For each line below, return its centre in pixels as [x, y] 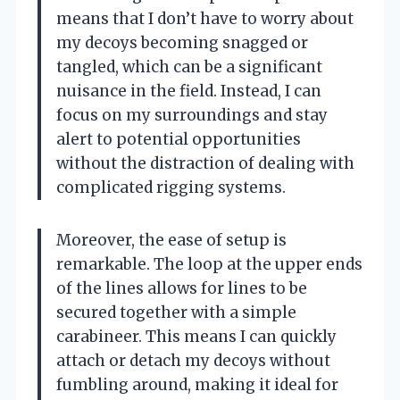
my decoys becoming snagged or [182, 43]
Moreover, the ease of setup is [171, 241]
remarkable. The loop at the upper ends [209, 265]
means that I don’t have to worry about [205, 19]
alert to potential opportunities [179, 140]
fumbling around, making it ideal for [197, 385]
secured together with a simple [176, 313]
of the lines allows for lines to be [182, 289]
